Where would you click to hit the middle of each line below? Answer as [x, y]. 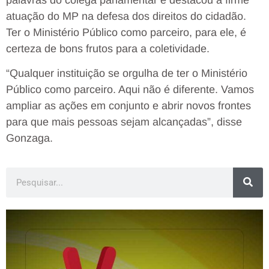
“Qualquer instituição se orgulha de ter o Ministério [127, 74]
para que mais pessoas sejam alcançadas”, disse [124, 122]
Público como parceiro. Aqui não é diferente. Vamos [130, 90]
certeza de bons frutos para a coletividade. [108, 49]
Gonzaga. [29, 138]
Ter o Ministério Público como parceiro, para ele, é [126, 33]
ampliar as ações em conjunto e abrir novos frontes [128, 106]
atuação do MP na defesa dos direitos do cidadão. [126, 17]
